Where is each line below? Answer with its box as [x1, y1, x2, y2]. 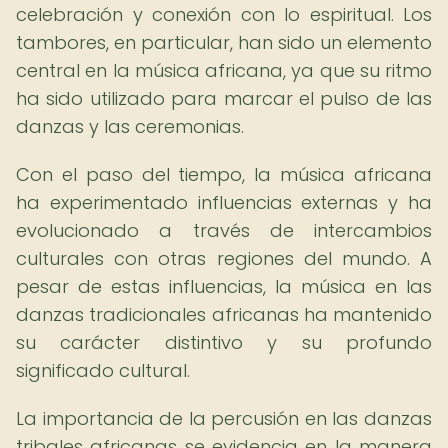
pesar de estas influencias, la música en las [16, 274, 432, 299]
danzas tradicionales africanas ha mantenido [16, 302, 432, 327]
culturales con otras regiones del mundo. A [16, 246, 432, 271]
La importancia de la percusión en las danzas [16, 406, 432, 431]
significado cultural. [16, 358, 190, 383]
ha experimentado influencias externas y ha [16, 190, 432, 215]
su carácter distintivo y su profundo [16, 330, 432, 355]
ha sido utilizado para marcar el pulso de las [16, 86, 432, 111]
